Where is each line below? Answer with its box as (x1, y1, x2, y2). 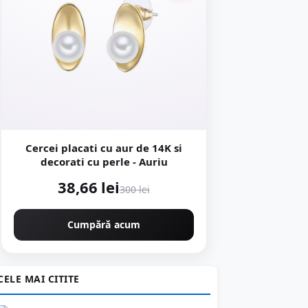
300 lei (119, 183, 150, 196)
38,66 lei (58, 177, 120, 197)
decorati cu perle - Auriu (40, 155, 168, 168)
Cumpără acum (67, 218, 141, 231)
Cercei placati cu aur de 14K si (25, 141, 182, 155)
